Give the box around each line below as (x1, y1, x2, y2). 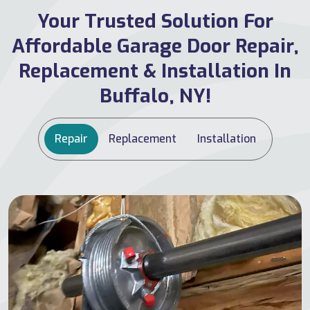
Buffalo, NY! (99, 83, 211, 109)
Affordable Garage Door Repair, (11, 33, 299, 60)
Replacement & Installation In (19, 58, 291, 84)
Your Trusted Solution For (37, 8, 273, 35)
